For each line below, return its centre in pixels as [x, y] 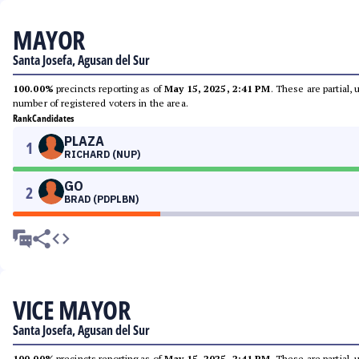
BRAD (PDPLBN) [101, 199]
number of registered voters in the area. [101, 103]
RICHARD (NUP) [102, 154]
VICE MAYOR [71, 310]
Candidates [53, 118]
